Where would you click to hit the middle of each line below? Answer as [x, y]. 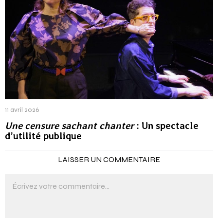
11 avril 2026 [22, 109]
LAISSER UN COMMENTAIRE [109, 159]
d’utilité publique [43, 136]
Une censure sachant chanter [69, 125]
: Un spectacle [166, 125]
